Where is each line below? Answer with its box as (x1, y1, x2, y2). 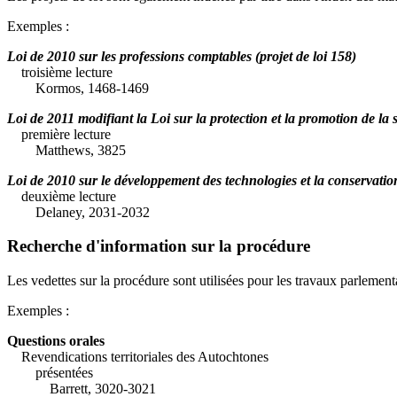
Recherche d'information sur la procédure (7, 237, 310, 256)
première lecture (21, 126, 111, 142)
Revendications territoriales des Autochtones (21, 348, 269, 364)
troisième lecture (21, 64, 113, 80)
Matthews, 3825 (7, 142, 126, 158)
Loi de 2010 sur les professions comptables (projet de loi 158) (7, 48, 356, 64)
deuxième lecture (21, 188, 116, 204)
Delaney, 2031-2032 (7, 204, 150, 220)
